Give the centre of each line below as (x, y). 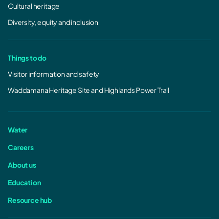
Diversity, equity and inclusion (53, 22)
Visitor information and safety (54, 74)
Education (24, 182)
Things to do (27, 58)
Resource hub (30, 200)
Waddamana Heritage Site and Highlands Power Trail (89, 90)
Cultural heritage (34, 6)
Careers (21, 147)
